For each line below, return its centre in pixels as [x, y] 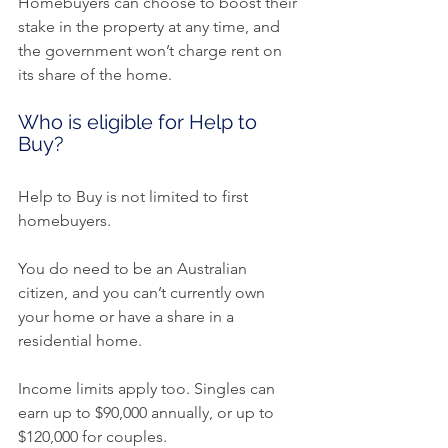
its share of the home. [95, 75]
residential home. [80, 341]
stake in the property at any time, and [151, 27]
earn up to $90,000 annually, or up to [148, 413]
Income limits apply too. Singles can [148, 389]
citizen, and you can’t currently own [143, 293]
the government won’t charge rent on [152, 51]
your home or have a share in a [128, 317]
